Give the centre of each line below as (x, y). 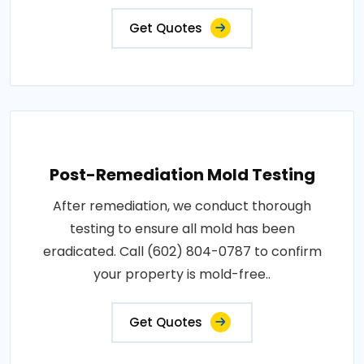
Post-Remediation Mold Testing (182, 175)
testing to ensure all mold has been (182, 229)
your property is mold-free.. (182, 274)
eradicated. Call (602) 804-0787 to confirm (182, 251)
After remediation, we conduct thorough (182, 206)
